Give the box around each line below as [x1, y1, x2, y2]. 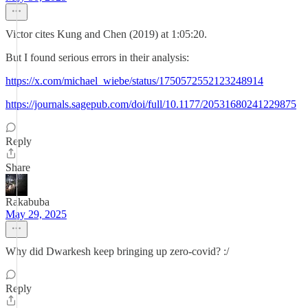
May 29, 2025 [5, 208, 67, 220]
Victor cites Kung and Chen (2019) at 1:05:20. [5, 28, 207, 40]
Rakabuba [5, 196, 49, 208]
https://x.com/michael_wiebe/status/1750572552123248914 [5, 75, 263, 87]
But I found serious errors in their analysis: [5, 52, 189, 63]
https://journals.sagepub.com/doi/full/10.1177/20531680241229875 [5, 98, 296, 110]
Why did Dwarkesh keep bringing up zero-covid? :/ [5, 245, 229, 257]
